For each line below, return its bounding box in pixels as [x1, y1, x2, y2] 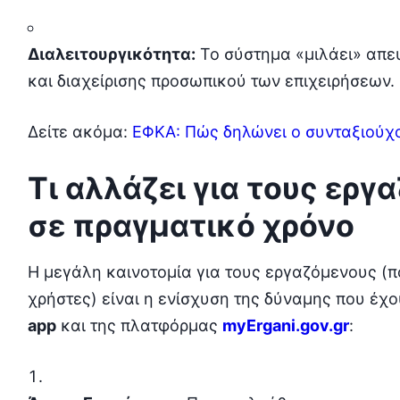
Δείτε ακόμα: [27, 121, 132, 141]
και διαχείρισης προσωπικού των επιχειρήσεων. [27, 71, 395, 90]
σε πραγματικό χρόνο [27, 206, 354, 244]
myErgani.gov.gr [221, 316, 349, 336]
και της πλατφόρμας [55, 316, 222, 336]
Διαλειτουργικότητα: [27, 44, 196, 63]
